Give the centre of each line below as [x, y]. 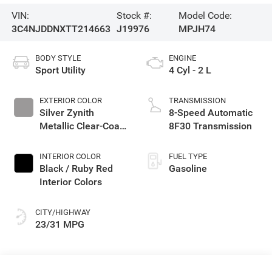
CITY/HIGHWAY [63, 212]
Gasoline [188, 168]
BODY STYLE [58, 58]
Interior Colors [70, 182]
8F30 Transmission [210, 126]
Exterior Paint [69, 139]
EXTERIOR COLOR [70, 100]
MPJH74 [197, 29]
